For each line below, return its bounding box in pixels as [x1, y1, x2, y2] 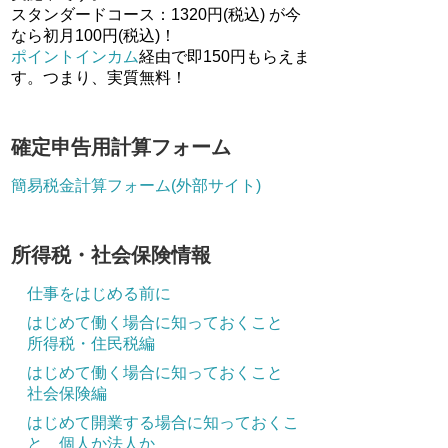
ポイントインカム [11, 48, 139, 65]
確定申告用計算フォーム [11, 136, 231, 158]
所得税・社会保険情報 [11, 244, 211, 266]
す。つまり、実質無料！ [11, 69, 187, 86]
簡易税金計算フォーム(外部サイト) [11, 177, 261, 194]
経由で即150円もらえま [139, 48, 310, 65]
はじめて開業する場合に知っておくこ [27, 414, 299, 431]
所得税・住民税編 [27, 335, 155, 352]
